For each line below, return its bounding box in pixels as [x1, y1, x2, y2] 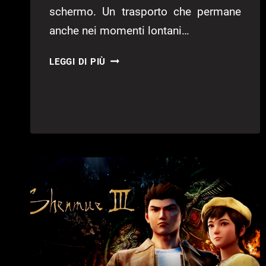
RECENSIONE [106, 97, 163, 109]
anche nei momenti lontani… [49, 23, 189, 37]
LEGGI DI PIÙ [49, 56, 106, 67]
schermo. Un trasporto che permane [49, 4, 242, 18]
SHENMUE [106, 53, 151, 64]
